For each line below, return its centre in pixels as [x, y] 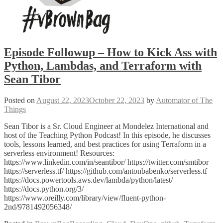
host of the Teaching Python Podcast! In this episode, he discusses [107, 135]
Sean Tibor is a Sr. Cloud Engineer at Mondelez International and [106, 126]
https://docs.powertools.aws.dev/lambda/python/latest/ [88, 180]
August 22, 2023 [63, 100]
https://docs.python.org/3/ [44, 189]
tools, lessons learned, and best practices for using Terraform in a [105, 144]
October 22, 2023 [117, 100]
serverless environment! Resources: [59, 153]
